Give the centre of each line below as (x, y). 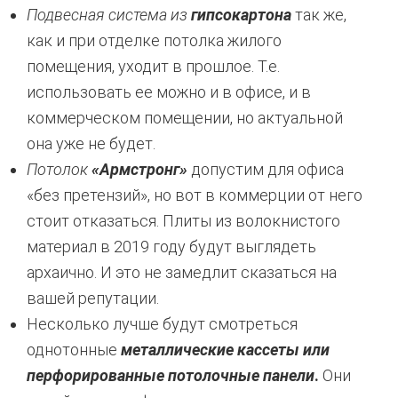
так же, (319, 15)
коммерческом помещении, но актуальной (185, 118)
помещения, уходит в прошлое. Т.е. (153, 66)
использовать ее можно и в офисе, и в (169, 92)
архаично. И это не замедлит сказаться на (182, 272)
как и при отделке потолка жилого (154, 40)
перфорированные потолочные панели (171, 375)
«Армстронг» (139, 169)
